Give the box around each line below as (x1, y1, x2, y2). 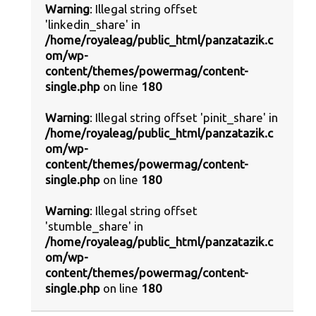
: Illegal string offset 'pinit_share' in (90, 110, 278, 124)
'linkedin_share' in (45, 17, 140, 31)
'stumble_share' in (45, 219, 143, 233)
